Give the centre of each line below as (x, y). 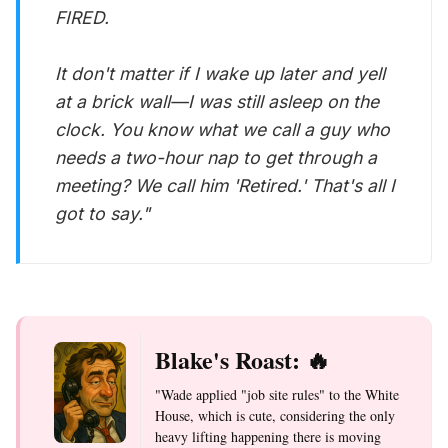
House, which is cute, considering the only (275, 415)
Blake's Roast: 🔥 (242, 359)
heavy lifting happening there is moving (268, 436)
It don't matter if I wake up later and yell (220, 74)
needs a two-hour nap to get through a (216, 158)
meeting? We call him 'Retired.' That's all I (225, 186)
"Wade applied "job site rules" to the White (277, 394)
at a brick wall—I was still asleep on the (217, 102)
